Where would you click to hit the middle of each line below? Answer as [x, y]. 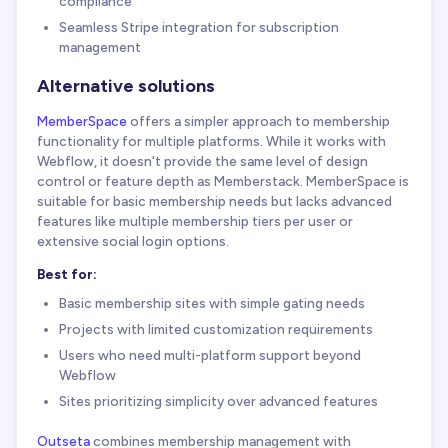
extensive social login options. [133, 240]
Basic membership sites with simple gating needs [212, 303]
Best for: [67, 274]
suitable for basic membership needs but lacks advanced [214, 200]
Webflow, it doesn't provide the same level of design [202, 160]
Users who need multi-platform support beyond [210, 355]
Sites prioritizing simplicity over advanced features [218, 401]
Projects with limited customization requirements [216, 329]
